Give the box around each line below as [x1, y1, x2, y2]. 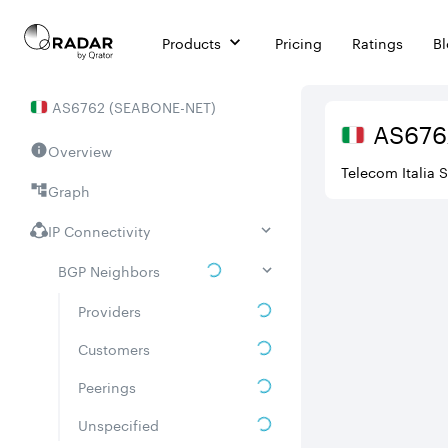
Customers [78, 337, 150, 359]
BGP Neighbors [58, 259, 160, 281]
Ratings [352, 30, 403, 53]
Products [162, 30, 221, 53]
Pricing [275, 30, 322, 53]
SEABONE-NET [114, 95, 211, 117]
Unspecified [78, 413, 159, 435]
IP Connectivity [48, 219, 151, 241]
